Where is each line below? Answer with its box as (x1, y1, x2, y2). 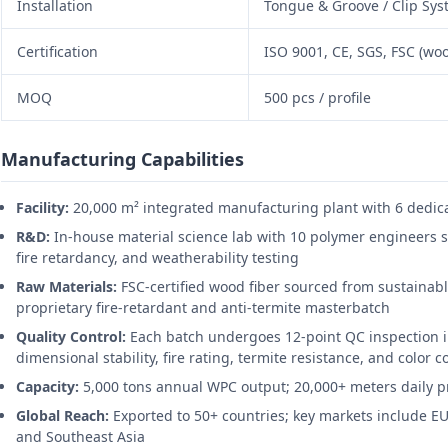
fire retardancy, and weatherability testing (16, 248, 299, 268)
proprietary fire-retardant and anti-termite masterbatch (16, 298, 390, 318)
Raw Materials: (16, 277, 117, 297)
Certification (17, 42, 98, 62)
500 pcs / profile (264, 88, 371, 108)
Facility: (16, 198, 69, 218)
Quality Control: (16, 327, 126, 347)
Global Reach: (16, 406, 109, 426)
